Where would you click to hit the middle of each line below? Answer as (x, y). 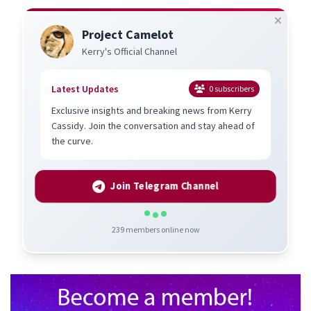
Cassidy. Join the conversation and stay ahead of (153, 126)
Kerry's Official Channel (129, 52)
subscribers (234, 89)
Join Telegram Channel (164, 186)
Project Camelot (128, 35)
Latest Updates (85, 89)
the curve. (72, 141)
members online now (162, 230)
